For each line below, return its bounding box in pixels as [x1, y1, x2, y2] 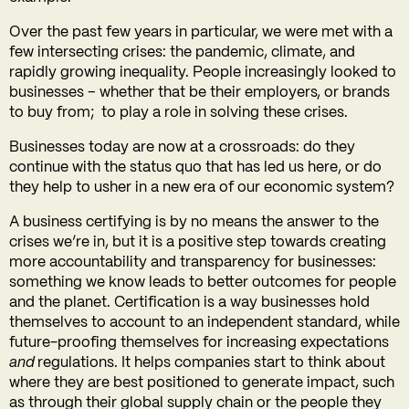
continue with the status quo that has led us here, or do [9, 161, 382, 175]
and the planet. [9, 296, 114, 310]
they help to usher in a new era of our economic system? [9, 181, 398, 195]
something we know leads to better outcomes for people [9, 276, 396, 290]
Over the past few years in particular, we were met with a [9, 26, 393, 40]
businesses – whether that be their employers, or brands [9, 86, 390, 100]
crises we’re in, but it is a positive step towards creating [9, 236, 386, 250]
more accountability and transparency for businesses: [9, 256, 376, 270]
